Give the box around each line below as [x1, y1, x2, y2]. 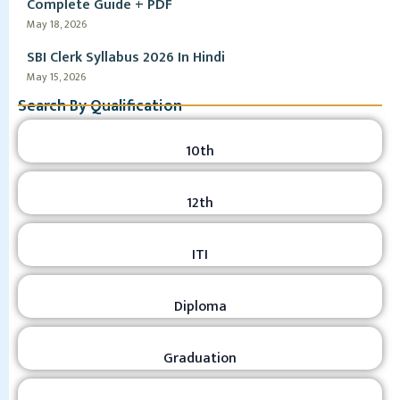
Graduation [163, 346, 237, 371]
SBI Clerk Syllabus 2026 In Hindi [27, 46, 225, 70]
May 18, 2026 [27, 15, 87, 33]
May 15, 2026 [27, 68, 86, 86]
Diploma [173, 295, 227, 319]
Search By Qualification [18, 93, 182, 120]
